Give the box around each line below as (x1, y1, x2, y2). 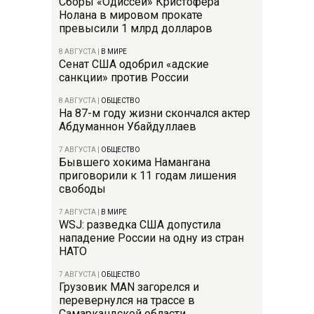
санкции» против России (59, 70, 189, 84)
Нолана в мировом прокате (59, 8, 203, 22)
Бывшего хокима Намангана (59, 155, 210, 169)
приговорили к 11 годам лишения (59, 168, 236, 182)
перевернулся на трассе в (59, 293, 195, 307)
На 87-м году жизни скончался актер (59, 106, 250, 120)
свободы (59, 182, 106, 196)
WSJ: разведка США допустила (59, 217, 221, 231)
